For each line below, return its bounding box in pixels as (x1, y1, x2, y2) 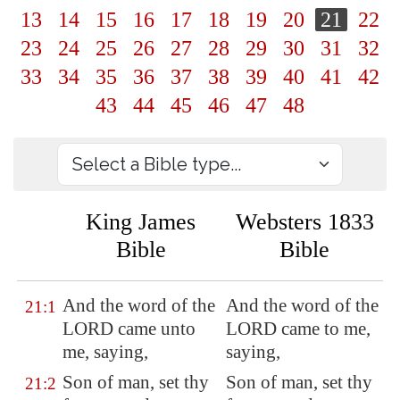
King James (86, 209, 196, 235)
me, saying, (62, 341, 148, 362)
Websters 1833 (235, 209, 374, 235)
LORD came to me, (226, 318, 371, 339)
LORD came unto (62, 318, 196, 339)
